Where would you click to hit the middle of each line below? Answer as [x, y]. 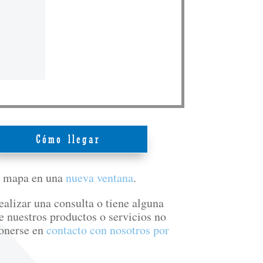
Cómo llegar [68, 139]
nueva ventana [99, 178]
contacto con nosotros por [107, 230]
